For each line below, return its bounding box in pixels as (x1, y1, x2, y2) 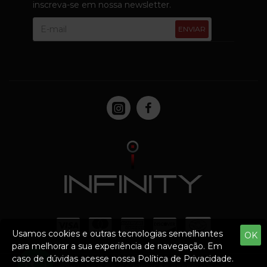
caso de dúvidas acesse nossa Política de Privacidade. (12, 253, 234, 264)
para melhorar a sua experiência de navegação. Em (12, 241, 222, 252)
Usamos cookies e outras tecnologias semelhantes (12, 228, 223, 239)
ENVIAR (178, 24, 206, 33)
